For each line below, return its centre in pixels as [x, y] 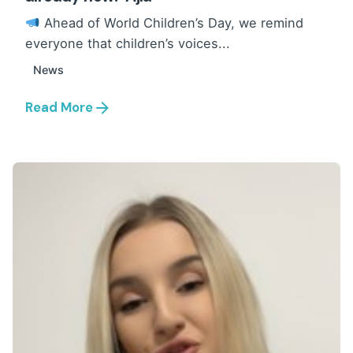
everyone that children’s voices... [128, 43]
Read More [59, 108]
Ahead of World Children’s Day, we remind [171, 22]
